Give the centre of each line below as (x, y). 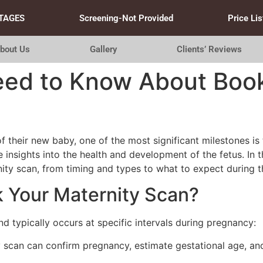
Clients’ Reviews (210, 49)
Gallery (103, 49)
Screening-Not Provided (126, 18)
